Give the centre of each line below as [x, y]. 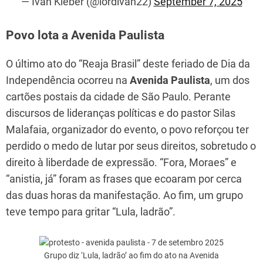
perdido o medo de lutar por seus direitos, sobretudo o [131, 146]
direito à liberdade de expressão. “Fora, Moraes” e [121, 162]
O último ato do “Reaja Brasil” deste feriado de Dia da [128, 63]
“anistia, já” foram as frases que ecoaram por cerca [124, 178]
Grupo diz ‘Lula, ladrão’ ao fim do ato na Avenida [131, 255]
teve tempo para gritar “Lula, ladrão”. [91, 211]
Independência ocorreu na [68, 80]
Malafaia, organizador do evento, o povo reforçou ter [127, 129]
